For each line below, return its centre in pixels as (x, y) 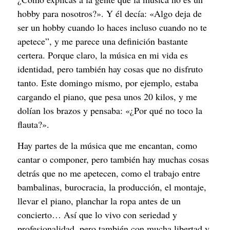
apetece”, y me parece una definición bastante (103, 41)
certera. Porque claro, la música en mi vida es (103, 55)
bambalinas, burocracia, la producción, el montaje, (112, 187)
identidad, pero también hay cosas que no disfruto (110, 69)
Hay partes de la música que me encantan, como (107, 146)
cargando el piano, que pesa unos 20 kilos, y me (107, 96)
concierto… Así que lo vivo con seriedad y (97, 215)
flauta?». (33, 124)
